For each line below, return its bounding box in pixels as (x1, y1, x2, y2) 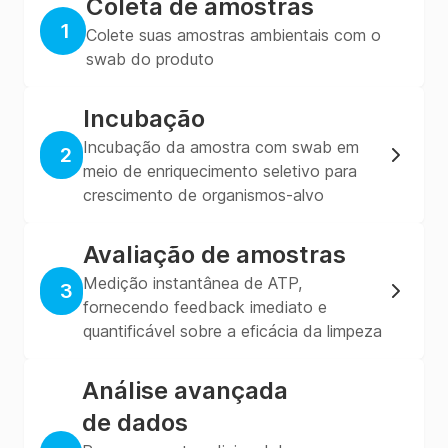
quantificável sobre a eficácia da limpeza (83, 321, 383, 341)
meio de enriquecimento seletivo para (83, 161, 357, 181)
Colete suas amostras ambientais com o (86, 25, 382, 45)
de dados (82, 408, 189, 437)
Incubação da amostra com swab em (83, 137, 359, 157)
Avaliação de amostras (83, 240, 347, 269)
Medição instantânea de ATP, (83, 273, 303, 293)
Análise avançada (82, 376, 289, 405)
